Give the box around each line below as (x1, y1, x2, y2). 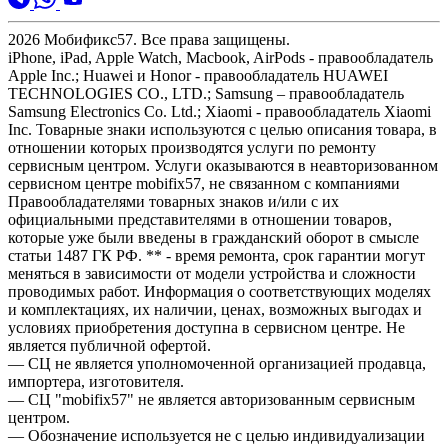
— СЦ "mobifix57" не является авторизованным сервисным (8, 390, 415, 408)
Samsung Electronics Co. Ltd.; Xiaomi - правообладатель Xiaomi (8, 102, 431, 120)
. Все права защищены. (133, 30, 290, 48)
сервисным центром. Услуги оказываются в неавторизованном (8, 156, 438, 174)
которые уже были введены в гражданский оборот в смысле (8, 228, 419, 246)
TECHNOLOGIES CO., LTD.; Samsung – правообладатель (8, 84, 404, 102)
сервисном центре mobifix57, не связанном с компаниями (8, 174, 400, 192)
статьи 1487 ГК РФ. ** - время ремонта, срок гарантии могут (8, 246, 425, 264)
